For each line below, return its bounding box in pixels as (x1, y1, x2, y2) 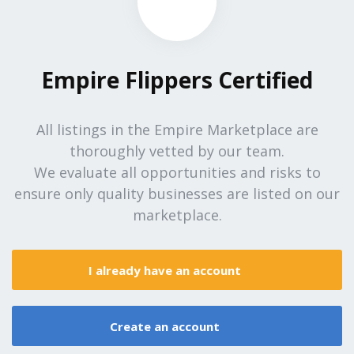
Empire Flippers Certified (41, 65, 313, 96)
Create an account (110, 318, 223, 334)
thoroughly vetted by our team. (70, 141, 284, 161)
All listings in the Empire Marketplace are (36, 120, 318, 140)
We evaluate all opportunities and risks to (33, 163, 321, 183)
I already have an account (88, 262, 244, 278)
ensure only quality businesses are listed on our (14, 184, 340, 204)
